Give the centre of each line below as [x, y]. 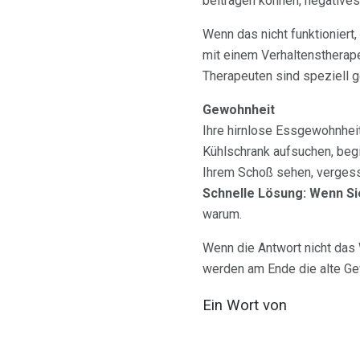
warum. [222, 215]
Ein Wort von [245, 306]
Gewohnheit [239, 110]
